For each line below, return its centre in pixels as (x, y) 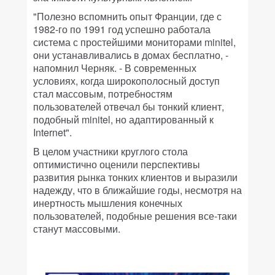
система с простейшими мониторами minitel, (134, 42)
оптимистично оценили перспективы (117, 164)
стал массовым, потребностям (103, 94)
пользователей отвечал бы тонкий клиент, (129, 107)
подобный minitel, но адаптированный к (123, 119)
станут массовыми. (77, 229)
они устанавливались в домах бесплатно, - (131, 55)
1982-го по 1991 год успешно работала (122, 29)
